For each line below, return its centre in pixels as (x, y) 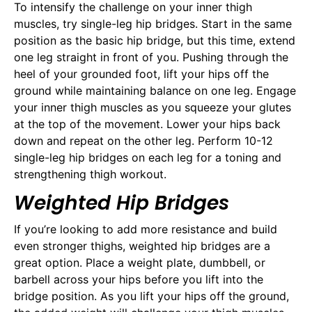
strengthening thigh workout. (90, 174)
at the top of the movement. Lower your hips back (147, 124)
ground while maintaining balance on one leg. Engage (155, 91)
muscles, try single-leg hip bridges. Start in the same (153, 24)
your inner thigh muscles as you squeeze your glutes (153, 108)
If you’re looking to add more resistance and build (146, 229)
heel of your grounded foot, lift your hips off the (141, 74)
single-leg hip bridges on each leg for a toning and (148, 158)
